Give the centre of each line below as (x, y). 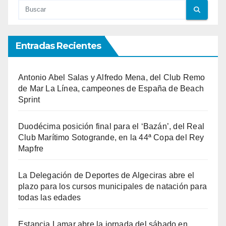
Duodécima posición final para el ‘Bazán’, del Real (111, 127)
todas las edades (50, 198)
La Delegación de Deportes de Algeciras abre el (106, 176)
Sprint (29, 100)
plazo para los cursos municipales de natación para (113, 187)
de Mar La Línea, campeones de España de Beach (111, 89)
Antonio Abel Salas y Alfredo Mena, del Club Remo (112, 78)
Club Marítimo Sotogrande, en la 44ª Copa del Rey (111, 138)
